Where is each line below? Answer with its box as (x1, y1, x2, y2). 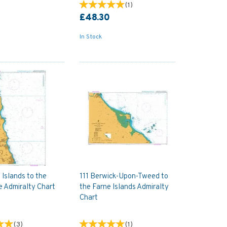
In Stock (79, 33, 102, 42)
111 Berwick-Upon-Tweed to (79, 171, 168, 181)
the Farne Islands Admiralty (79, 182, 169, 192)
